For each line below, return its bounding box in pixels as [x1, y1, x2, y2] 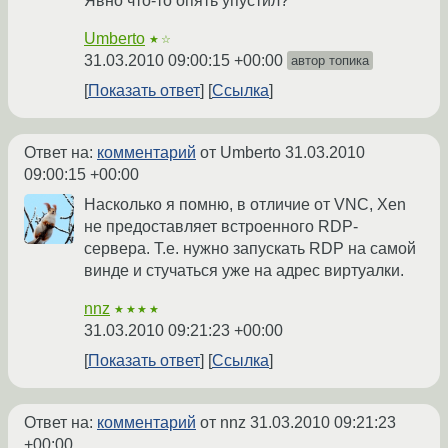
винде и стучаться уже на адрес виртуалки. [84, 262, 404, 279]
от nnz [196, 414, 250, 431]
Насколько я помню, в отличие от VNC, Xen [84, 196, 406, 213]
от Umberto [196, 144, 285, 161]
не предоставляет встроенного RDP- [84, 218, 358, 235]
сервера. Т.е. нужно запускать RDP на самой [84, 240, 416, 257]
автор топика [291, 53, 369, 68]
